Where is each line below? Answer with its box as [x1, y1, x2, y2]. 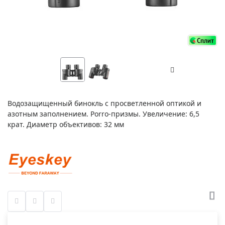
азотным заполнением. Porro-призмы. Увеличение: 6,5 [8, 108, 199, 119]
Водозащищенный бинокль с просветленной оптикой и [8, 98, 201, 108]
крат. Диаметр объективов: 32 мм [8, 119, 124, 129]
